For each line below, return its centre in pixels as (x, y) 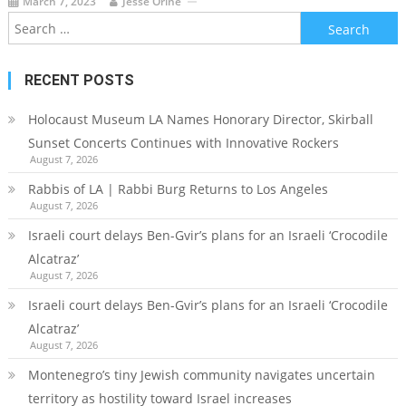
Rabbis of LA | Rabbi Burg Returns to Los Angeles (178, 189)
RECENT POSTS (79, 81)
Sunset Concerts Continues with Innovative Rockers (183, 143)
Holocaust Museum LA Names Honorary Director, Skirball (200, 120)
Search (320, 23)
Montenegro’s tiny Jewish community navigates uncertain (201, 375)
